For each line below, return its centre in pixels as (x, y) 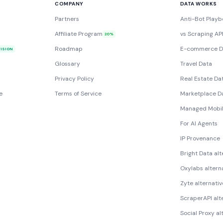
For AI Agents (199, 123)
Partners (67, 19)
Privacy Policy (75, 79)
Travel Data (196, 64)
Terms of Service (78, 94)
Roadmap (69, 49)
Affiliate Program (79, 34)
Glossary (68, 64)
